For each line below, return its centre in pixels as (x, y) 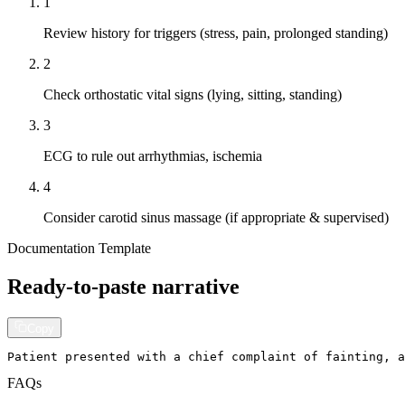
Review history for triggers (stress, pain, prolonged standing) (216, 33)
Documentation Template (79, 248)
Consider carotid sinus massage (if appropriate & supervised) (216, 217)
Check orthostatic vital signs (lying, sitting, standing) (193, 94)
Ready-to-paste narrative (123, 286)
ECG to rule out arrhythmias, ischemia (153, 155)
